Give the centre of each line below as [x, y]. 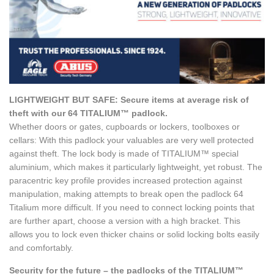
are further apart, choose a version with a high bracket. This [125, 221]
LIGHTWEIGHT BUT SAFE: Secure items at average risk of [129, 100]
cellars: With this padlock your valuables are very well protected [131, 140]
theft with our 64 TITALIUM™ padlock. [88, 113]
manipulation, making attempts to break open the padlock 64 [126, 194]
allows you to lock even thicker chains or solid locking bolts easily [134, 235]
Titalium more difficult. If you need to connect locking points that [132, 208]
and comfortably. [41, 248]
